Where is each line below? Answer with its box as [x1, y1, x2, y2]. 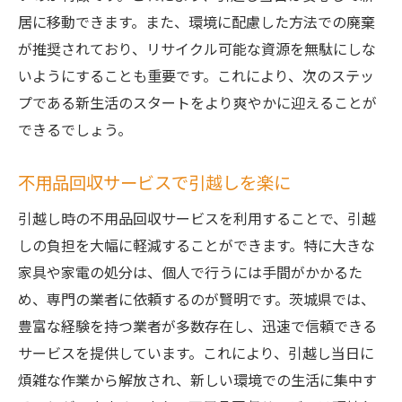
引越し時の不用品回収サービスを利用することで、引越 [18, 207, 376, 229]
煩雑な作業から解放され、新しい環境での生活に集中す [18, 369, 377, 390]
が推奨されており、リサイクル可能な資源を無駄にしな [18, 38, 376, 59]
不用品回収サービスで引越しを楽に [18, 170, 291, 195]
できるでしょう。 [18, 118, 132, 140]
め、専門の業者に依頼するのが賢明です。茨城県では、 [18, 288, 375, 310]
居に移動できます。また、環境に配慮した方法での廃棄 [18, 11, 375, 32]
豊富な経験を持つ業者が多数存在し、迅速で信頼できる [18, 315, 377, 336]
